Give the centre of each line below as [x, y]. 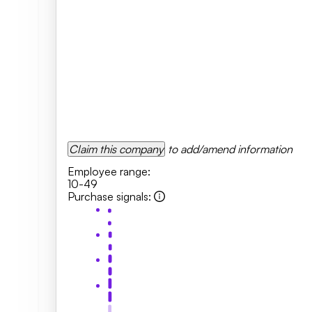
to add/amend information [230, 149]
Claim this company [116, 149]
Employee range [108, 171]
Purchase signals [108, 196]
